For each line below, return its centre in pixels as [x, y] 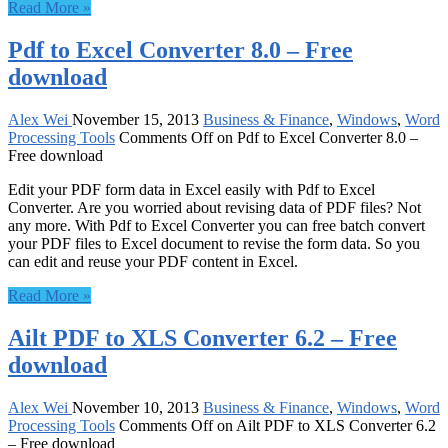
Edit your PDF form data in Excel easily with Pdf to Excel [191, 189]
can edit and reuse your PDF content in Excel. [153, 261]
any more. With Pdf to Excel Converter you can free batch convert [216, 225]
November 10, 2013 [135, 407]
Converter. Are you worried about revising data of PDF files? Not [214, 207]
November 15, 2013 [135, 119]
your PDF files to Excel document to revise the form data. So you [214, 243]
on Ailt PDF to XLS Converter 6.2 [324, 425]
